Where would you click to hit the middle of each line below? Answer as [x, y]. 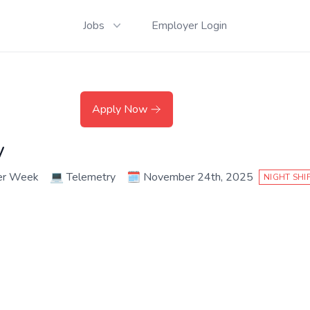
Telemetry [91, 177]
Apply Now [120, 109]
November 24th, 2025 [198, 177]
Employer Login [189, 26]
